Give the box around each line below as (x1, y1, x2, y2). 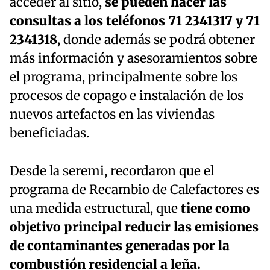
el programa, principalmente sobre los (10, 69, 237, 85)
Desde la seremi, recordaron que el (10, 163, 214, 179)
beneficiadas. (10, 125, 89, 141)
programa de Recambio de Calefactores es (10, 181, 259, 198)
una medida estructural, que (10, 200, 178, 216)
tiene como (178, 200, 250, 216)
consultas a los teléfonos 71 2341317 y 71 (10, 13, 260, 29)
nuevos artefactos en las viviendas (10, 106, 215, 122)
